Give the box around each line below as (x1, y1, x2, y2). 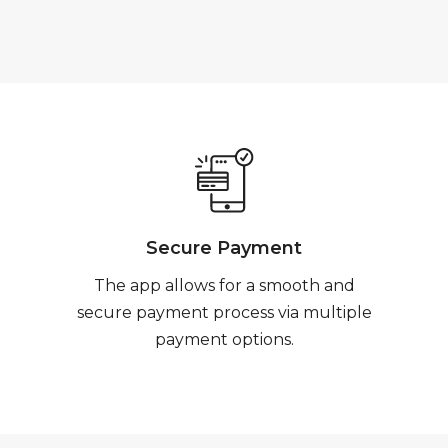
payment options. (154, 330, 294, 349)
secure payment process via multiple (76, 303, 372, 322)
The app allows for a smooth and (93, 276, 355, 295)
